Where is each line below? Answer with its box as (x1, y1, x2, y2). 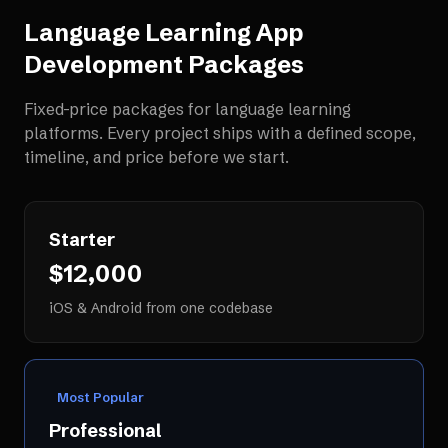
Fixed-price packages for (24, 99, 215, 119)
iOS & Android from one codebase (49, 299, 273, 317)
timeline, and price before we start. (24, 147, 289, 167)
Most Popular (57, 389, 144, 405)
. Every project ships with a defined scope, (99, 123, 416, 143)
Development (24, 50, 183, 79)
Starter (49, 228, 115, 251)
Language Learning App (24, 18, 303, 47)
